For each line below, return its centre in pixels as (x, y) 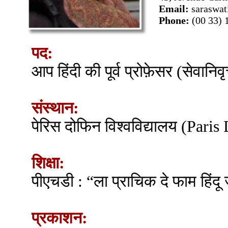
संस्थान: (55, 108)
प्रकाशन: (60, 218)
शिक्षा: (48, 163)
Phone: (175, 20)
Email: (175, 9)
